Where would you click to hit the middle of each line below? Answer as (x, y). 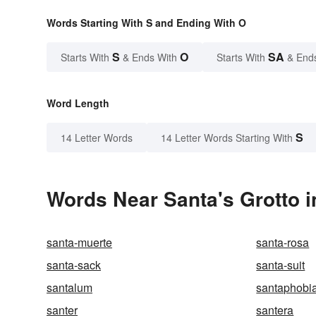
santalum (69, 288)
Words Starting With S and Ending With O (146, 23)
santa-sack (74, 265)
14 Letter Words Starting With (227, 138)
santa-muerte (79, 243)
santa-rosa (283, 243)
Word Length (78, 103)
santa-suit (281, 265)
